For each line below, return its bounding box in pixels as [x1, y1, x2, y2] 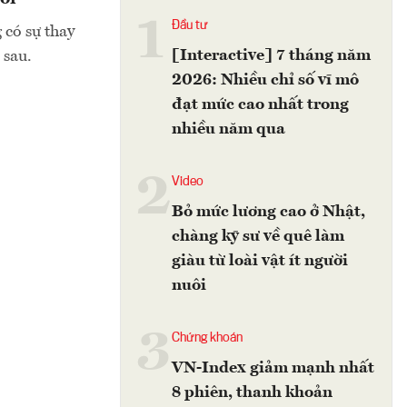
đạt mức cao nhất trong [172, 96, 349, 113]
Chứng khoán [172, 332, 243, 344]
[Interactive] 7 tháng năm [172, 47, 371, 64]
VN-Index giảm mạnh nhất [172, 360, 374, 376]
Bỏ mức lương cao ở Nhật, [172, 203, 365, 220]
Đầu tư [172, 19, 208, 32]
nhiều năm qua [172, 121, 285, 137]
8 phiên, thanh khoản [172, 384, 333, 401]
